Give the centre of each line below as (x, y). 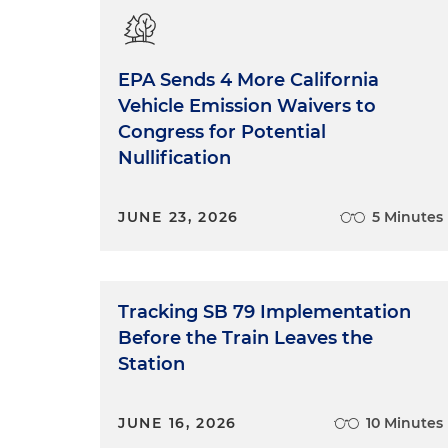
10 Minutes (405, 423)
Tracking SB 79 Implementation (264, 312)
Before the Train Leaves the (245, 338)
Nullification (174, 158)
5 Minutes (408, 217)
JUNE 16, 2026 (178, 423)
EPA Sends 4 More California (248, 80)
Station (151, 364)
